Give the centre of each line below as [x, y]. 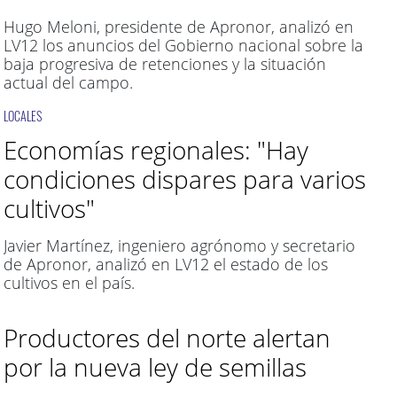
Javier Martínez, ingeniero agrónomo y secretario [179, 245]
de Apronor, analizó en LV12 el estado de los [165, 264]
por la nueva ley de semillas [155, 367]
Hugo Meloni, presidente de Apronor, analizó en [178, 27]
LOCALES [22, 116]
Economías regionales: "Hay [156, 150]
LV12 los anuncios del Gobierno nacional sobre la [183, 45]
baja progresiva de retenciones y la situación [164, 64]
